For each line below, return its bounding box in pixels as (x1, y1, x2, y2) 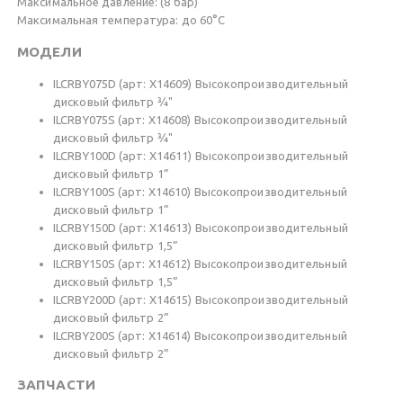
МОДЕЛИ (17, 43, 82, 59)
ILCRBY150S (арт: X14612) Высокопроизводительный (53, 256, 347, 270)
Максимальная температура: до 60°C (17, 13, 226, 27)
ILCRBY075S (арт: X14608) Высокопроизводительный (53, 112, 347, 126)
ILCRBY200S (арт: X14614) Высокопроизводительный (53, 328, 347, 342)
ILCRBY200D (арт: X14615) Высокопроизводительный (53, 292, 348, 306)
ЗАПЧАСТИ (17, 377, 95, 393)
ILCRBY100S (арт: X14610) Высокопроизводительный (53, 184, 347, 198)
